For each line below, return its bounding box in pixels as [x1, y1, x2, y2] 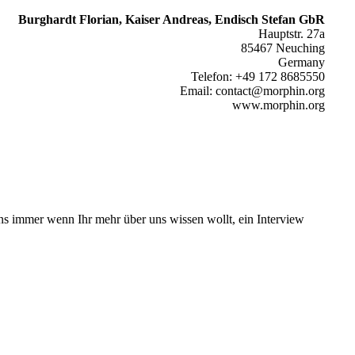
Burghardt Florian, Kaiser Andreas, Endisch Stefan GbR [18, 13, 325, 26]
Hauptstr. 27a [258, 27, 325, 40]
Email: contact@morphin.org [180, 84, 325, 97]
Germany [278, 55, 325, 69]
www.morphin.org [232, 98, 325, 112]
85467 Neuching [241, 41, 325, 55]
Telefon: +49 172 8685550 [191, 70, 325, 83]
